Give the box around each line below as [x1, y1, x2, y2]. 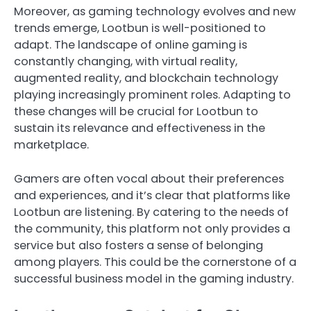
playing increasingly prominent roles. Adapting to [14, 87, 291, 103]
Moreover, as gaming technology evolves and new [14, 3, 296, 20]
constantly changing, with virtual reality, [14, 53, 237, 70]
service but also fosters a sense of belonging [14, 237, 263, 253]
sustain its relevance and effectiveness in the [14, 120, 265, 137]
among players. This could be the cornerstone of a [14, 253, 296, 270]
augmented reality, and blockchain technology [14, 70, 278, 87]
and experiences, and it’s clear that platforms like [14, 187, 290, 203]
